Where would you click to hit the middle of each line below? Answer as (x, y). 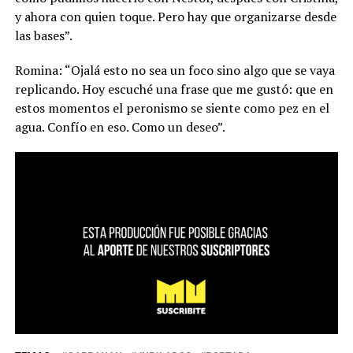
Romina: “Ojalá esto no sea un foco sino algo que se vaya (175, 70)
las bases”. (43, 35)
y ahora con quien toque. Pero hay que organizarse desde (175, 16)
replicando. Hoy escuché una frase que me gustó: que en (174, 89)
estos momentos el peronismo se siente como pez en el (172, 108)
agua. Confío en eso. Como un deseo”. (120, 126)
